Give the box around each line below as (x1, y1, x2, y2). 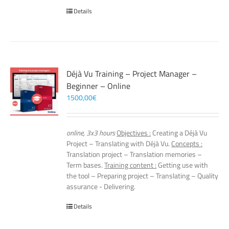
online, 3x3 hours (66, 127, 116, 138)
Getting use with (156, 159, 209, 170)
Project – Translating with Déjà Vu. (66, 138, 172, 149)
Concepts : (171, 138, 203, 149)
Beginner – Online (66, 80, 131, 92)
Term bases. (66, 159, 105, 170)
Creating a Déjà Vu (151, 127, 208, 138)
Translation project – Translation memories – (66, 149, 202, 159)
